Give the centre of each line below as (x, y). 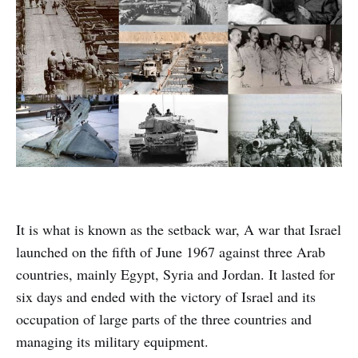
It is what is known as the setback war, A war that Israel (179, 230)
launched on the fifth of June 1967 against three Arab (171, 252)
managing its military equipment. (112, 342)
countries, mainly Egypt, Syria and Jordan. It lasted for (175, 274)
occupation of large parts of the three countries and (164, 319)
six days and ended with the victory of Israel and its (166, 297)
